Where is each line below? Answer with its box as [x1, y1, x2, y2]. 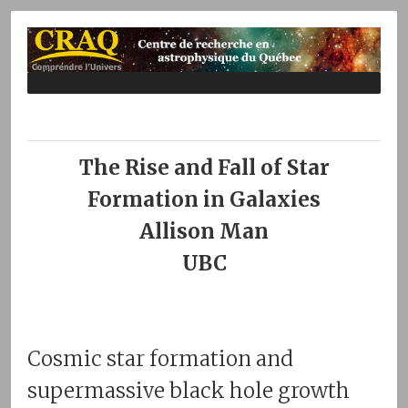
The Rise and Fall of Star [78, 154, 330, 180]
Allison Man [139, 218, 269, 244]
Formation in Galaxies [87, 186, 321, 212]
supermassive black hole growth [27, 377, 350, 403]
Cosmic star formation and [27, 345, 293, 372]
